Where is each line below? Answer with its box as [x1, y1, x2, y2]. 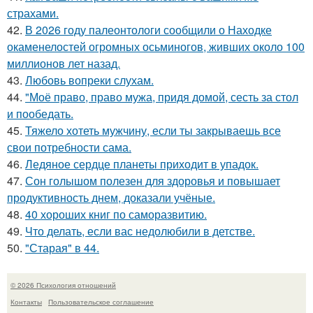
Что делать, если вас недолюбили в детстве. [25, 222, 255, 239]
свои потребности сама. [7, 138, 131, 155]
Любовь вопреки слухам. [25, 71, 154, 88]
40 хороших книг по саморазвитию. [25, 205, 207, 222]
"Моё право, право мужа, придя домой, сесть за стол [25, 88, 298, 105]
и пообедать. [7, 105, 73, 122]
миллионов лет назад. [7, 54, 120, 71]
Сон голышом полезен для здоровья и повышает [25, 172, 280, 189]
